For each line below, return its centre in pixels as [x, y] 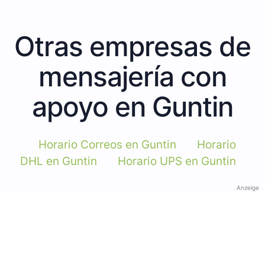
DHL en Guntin [59, 161]
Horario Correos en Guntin [107, 144]
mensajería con [132, 76]
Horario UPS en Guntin [177, 161]
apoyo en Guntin [132, 106]
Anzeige [248, 187]
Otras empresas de [132, 46]
